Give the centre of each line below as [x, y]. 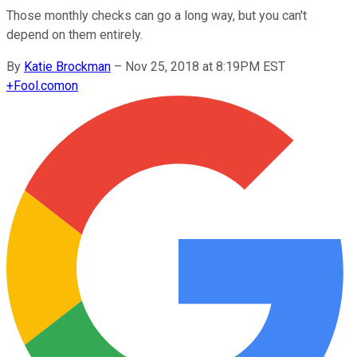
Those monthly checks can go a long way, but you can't [157, 15]
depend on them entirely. [75, 34]
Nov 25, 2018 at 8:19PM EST [205, 66]
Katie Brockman [67, 66]
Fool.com [39, 85]
